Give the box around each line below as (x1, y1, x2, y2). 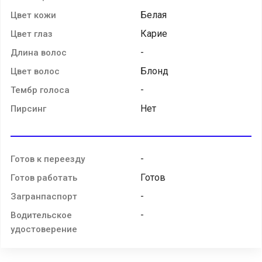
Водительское (11, 209, 72, 220)
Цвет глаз (11, 28, 53, 39)
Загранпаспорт (11, 191, 77, 202)
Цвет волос (11, 65, 60, 77)
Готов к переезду (11, 153, 85, 164)
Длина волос (11, 47, 67, 58)
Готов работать (11, 172, 77, 183)
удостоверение (11, 223, 77, 235)
